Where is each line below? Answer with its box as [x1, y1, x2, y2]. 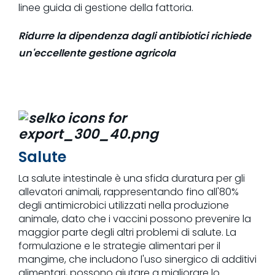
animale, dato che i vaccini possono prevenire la [18, 211, 251, 226]
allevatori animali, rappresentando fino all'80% [18, 184, 239, 199]
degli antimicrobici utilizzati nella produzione [18, 198, 229, 212]
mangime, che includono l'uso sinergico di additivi [18, 252, 257, 266]
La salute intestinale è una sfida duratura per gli [18, 171, 245, 185]
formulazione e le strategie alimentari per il [18, 238, 220, 253]
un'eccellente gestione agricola [18, 45, 176, 60]
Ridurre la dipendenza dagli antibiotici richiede [18, 28, 251, 43]
